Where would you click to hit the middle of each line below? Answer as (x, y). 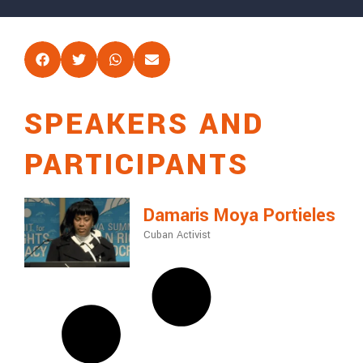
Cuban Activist (177, 235)
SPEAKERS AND (144, 124)
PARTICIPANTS (136, 165)
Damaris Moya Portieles (239, 216)
